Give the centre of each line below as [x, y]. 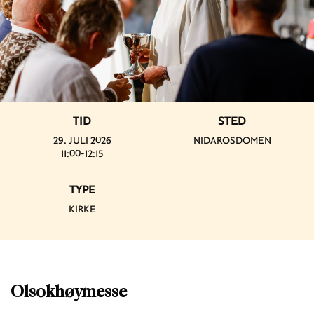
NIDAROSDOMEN [232, 140]
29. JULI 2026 [82, 140]
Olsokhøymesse [69, 292]
